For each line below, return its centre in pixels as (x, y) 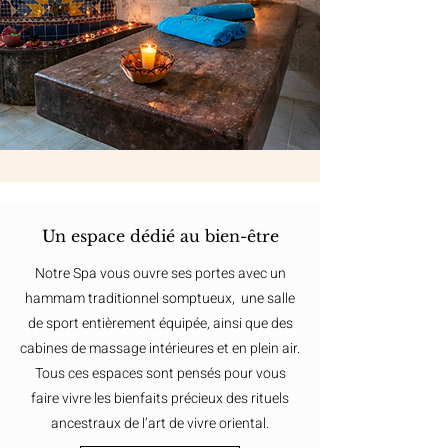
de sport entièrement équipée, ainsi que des (160, 323)
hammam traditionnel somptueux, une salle (160, 298)
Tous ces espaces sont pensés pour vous (160, 373)
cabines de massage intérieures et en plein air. (160, 348)
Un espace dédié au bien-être (160, 236)
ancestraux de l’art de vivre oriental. (160, 423)
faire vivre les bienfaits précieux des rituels (160, 398)
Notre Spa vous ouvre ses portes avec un (160, 273)
